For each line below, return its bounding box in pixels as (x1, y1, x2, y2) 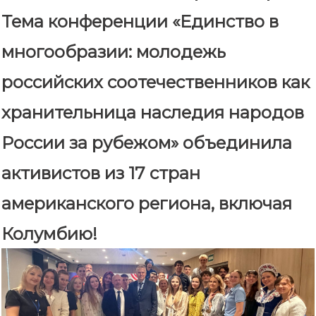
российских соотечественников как (1, 72, 310, 93)
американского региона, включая (1, 193, 292, 214)
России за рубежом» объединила (1, 133, 292, 154)
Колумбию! (1, 224, 97, 245)
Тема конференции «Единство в (1, 11, 279, 32)
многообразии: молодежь (1, 42, 226, 63)
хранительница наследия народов (1, 102, 304, 123)
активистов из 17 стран (1, 163, 200, 184)
